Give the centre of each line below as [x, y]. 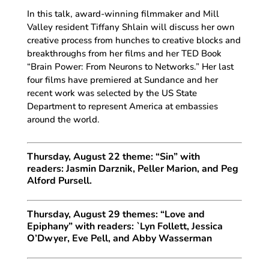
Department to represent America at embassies [122, 106]
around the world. [63, 119]
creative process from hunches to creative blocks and [134, 40]
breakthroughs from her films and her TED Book [124, 53]
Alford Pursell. [59, 180]
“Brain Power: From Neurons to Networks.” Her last [130, 66]
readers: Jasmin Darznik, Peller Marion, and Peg [132, 168]
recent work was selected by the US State [112, 93]
